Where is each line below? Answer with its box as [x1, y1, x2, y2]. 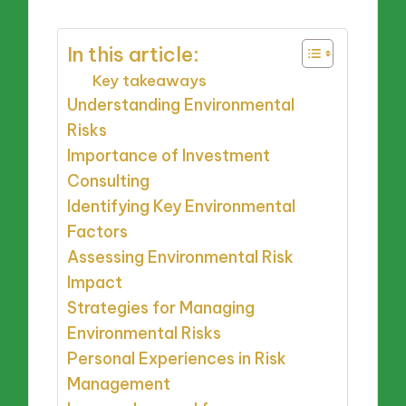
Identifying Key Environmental [67, 196, 296, 217]
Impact [67, 272, 123, 294]
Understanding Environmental [67, 94, 295, 116]
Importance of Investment [67, 145, 271, 167]
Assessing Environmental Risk [67, 246, 295, 268]
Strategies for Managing [67, 297, 256, 319]
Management [67, 373, 171, 395]
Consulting [67, 170, 150, 192]
